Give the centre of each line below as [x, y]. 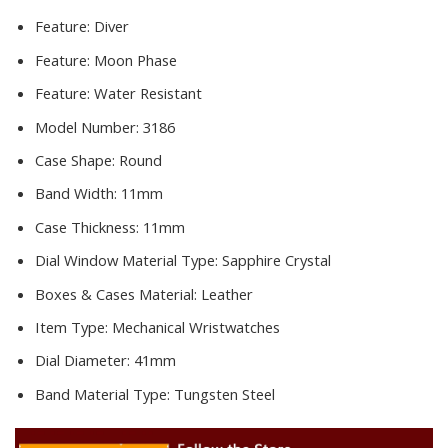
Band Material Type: [104, 393]
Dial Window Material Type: [128, 260]
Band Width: [78, 193]
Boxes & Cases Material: [118, 293]
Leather [227, 293]
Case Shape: [77, 159]
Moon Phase [135, 59]
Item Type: [73, 326]
